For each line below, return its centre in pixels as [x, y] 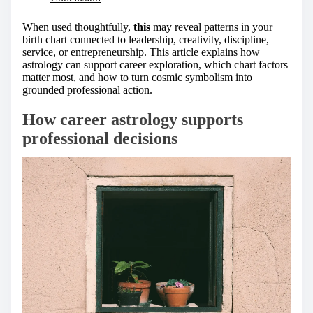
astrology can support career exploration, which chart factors [155, 64]
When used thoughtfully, [78, 27]
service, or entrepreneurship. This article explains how [141, 52]
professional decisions [100, 138]
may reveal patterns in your [211, 27]
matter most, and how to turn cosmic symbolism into [137, 77]
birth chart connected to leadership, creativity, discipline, [146, 39]
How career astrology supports [133, 119]
